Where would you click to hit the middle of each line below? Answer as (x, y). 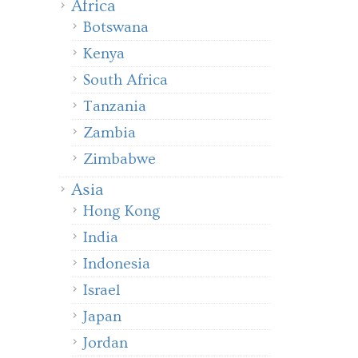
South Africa (125, 80)
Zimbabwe (119, 159)
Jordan (105, 343)
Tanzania (115, 106)
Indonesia (117, 264)
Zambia (109, 133)
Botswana (116, 27)
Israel (102, 290)
